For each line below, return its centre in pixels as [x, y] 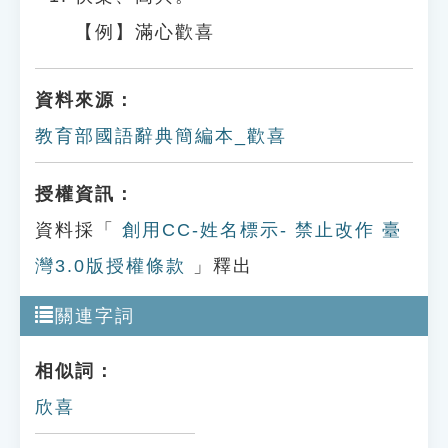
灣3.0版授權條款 [110, 266]
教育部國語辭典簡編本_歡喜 [161, 136]
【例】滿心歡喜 [145, 32]
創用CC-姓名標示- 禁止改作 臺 [258, 230]
